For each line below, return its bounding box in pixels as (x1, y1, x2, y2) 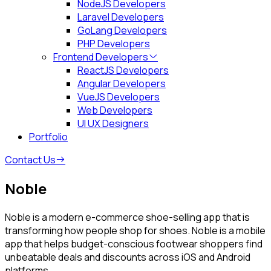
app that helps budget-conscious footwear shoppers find (5, 237, 263, 250)
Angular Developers (77, 77, 166, 90)
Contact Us (5, 153, 56, 166)
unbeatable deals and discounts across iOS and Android (5, 250, 250, 264)
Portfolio (29, 130, 68, 143)
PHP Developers (77, 37, 150, 50)
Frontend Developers (53, 50, 148, 64)
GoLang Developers (77, 24, 167, 37)
